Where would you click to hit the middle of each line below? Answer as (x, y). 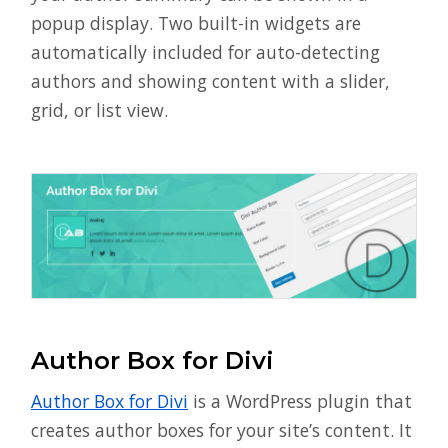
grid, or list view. (99, 109)
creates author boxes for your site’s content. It (221, 429)
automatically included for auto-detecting (205, 51)
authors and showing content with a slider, (210, 80)
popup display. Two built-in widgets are (196, 22)
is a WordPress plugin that (300, 400)
